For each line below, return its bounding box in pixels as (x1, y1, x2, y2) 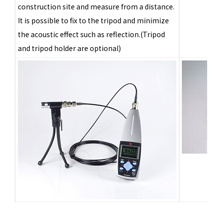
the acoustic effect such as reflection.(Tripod (18, 29, 165, 39)
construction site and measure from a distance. (18, 1, 174, 11)
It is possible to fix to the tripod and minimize (18, 15, 169, 25)
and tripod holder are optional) (18, 43, 121, 53)
